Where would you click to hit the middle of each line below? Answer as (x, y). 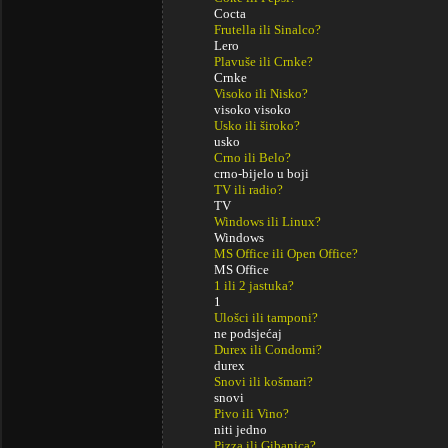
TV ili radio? (248, 189)
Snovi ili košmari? (263, 381)
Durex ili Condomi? (268, 349)
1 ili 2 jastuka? (254, 285)
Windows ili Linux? (267, 221)
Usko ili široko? (257, 125)
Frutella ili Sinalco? (267, 29)
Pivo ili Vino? (251, 413)
